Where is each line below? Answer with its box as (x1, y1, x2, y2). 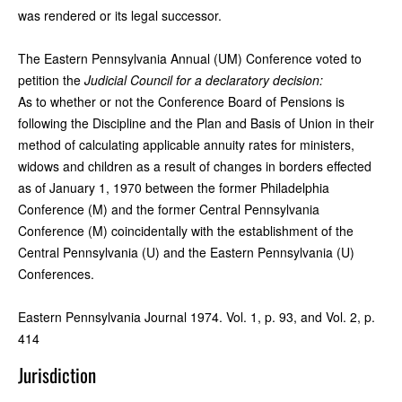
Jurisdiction (18, 360, 96, 389)
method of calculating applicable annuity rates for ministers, (18, 135, 354, 153)
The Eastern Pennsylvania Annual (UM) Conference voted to (18, 48, 362, 67)
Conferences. (18, 264, 94, 283)
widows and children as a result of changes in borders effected (18, 156, 371, 175)
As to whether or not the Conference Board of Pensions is (18, 92, 345, 110)
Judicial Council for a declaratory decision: (84, 70, 323, 89)
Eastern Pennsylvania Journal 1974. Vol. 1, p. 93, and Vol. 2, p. (18, 307, 375, 326)
